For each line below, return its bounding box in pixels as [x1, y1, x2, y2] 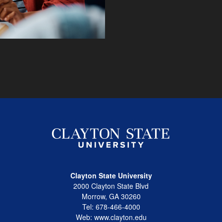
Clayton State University [70, 170, 152, 180]
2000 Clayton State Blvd [73, 181, 149, 191]
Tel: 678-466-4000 [82, 202, 140, 212]
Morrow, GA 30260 [81, 191, 141, 201]
